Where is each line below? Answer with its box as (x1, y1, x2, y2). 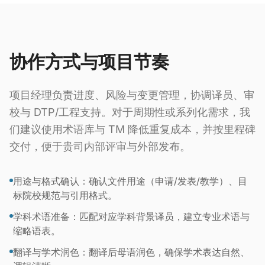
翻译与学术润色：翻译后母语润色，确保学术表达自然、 (13, 246, 250, 258)
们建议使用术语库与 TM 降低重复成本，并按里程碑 (9, 123, 256, 135)
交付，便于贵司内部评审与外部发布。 (9, 140, 190, 153)
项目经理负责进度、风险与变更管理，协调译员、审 (9, 89, 254, 101)
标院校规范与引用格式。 (13, 189, 117, 201)
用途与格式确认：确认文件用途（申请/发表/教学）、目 (13, 175, 247, 187)
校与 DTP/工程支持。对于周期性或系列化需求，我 (9, 106, 250, 118)
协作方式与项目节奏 (9, 51, 169, 72)
